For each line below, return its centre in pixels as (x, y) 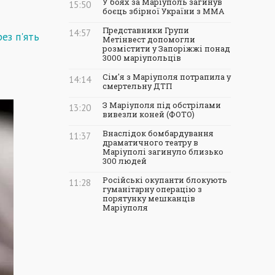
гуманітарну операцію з (152, 189)
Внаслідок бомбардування (158, 133)
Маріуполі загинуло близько (163, 152)
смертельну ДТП (137, 86)
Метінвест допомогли (149, 39)
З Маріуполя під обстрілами (162, 105)
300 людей (125, 161)
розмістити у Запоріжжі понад (166, 48)
